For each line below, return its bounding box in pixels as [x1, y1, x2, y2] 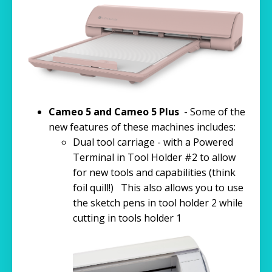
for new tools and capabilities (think [73, 166, 236, 180]
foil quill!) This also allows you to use [73, 181, 243, 195]
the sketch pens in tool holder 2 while [73, 196, 243, 210]
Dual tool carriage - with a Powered [73, 135, 233, 149]
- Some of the [182, 105, 245, 119]
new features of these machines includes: [49, 120, 236, 134]
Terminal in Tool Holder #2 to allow [73, 151, 236, 165]
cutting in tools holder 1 [73, 211, 182, 225]
